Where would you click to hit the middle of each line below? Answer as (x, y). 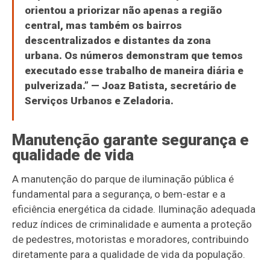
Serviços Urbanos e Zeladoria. (99, 101)
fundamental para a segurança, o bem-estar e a (119, 194)
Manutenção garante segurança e (131, 140)
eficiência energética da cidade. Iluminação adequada (134, 209)
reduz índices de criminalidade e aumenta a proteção (132, 224)
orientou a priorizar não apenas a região (123, 11)
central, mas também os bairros (103, 26)
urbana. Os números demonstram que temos (133, 56)
